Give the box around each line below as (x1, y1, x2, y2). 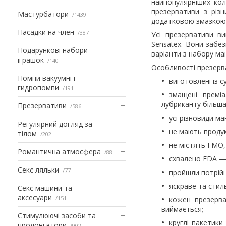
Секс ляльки (18, 164, 59, 175)
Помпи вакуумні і (18, 73, 75, 83)
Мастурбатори (18, 9, 69, 19)
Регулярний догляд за (18, 119, 92, 129)
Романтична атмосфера (18, 146, 101, 156)
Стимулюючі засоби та (18, 210, 96, 220)
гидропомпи (18, 82, 59, 92)
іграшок (18, 54, 44, 65)
